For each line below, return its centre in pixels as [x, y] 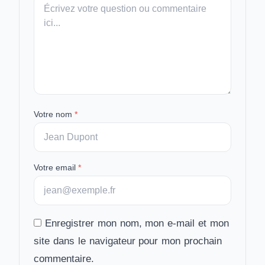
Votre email [56, 167]
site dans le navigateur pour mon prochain [128, 241]
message [52, 14]
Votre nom [54, 114]
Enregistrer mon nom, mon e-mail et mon [137, 223]
